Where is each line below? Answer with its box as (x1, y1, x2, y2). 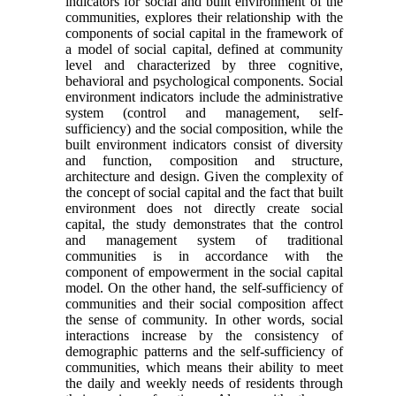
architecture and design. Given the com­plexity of (65, 168, 343, 184)
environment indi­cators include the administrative (65, 88, 343, 104)
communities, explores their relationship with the (65, 9, 343, 25)
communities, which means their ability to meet (65, 359, 343, 375)
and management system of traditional (65, 232, 343, 247)
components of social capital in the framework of (65, 25, 343, 41)
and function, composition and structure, (65, 152, 343, 168)
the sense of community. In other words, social (65, 311, 343, 327)
